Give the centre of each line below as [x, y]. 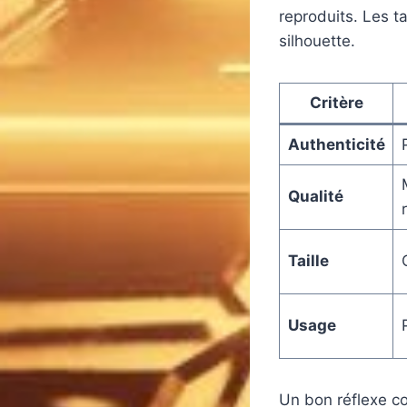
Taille [308, 261]
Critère [336, 103]
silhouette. [317, 41]
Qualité [315, 197]
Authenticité [336, 145]
